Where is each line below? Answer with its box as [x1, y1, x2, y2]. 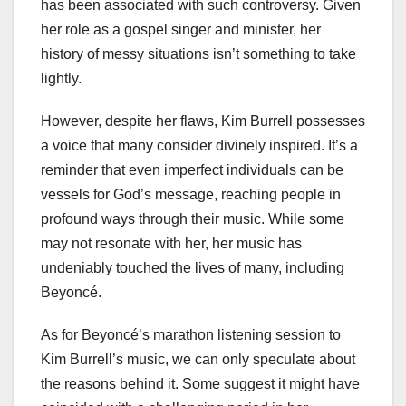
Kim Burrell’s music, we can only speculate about [41, 351, 355, 367]
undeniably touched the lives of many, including [41, 259, 344, 275]
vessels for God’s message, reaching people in [41, 186, 341, 202]
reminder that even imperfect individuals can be [41, 161, 343, 178]
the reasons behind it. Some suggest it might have [41, 375, 360, 391]
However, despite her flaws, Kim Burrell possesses [41, 112, 365, 129]
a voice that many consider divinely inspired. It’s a [41, 137, 358, 153]
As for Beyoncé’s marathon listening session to [41, 326, 341, 343]
